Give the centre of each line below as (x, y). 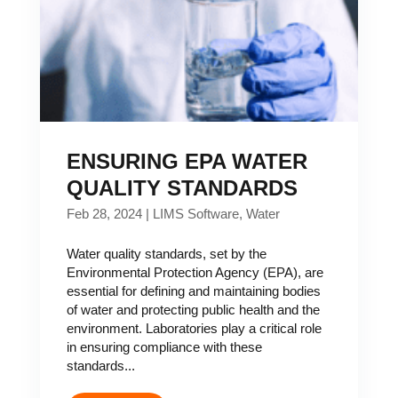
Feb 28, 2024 (104, 214)
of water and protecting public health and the (193, 310)
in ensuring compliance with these (164, 347)
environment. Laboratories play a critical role (194, 328)
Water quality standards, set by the (166, 254)
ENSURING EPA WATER (187, 161)
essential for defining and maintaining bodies (193, 291)
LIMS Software (195, 214)
